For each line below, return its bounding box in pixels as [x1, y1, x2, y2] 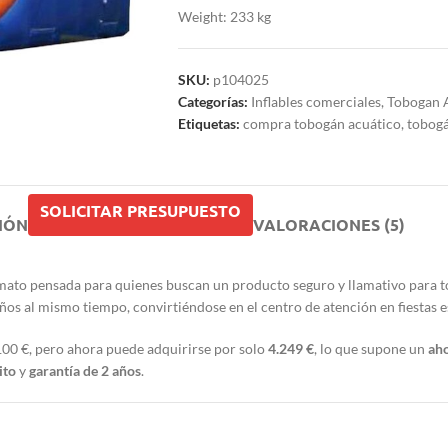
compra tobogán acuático [242, 115, 401, 133]
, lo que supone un [314, 340, 428, 358]
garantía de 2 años [29, 362, 141, 380]
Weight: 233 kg [177, 8, 271, 26]
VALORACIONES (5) [253, 214, 405, 236]
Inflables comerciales [250, 93, 381, 111]
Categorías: [177, 93, 248, 111]
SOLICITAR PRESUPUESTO [40, 199, 241, 221]
